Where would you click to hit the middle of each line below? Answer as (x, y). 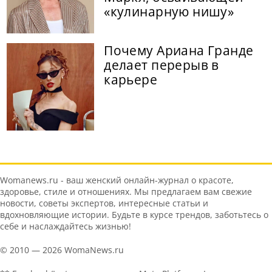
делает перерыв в (161, 65)
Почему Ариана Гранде (179, 51)
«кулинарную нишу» (169, 12)
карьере (131, 80)
